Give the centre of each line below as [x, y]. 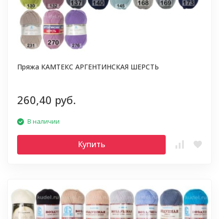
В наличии [44, 121]
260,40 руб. [46, 100]
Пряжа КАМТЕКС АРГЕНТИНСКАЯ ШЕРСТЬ [88, 67]
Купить [91, 144]
